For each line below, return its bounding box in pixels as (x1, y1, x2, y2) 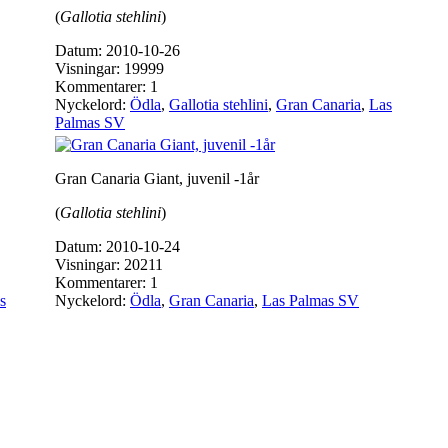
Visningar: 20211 (55, 256, 163, 273)
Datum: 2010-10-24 (55, 238, 180, 255)
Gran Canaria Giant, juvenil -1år (55, 170, 259, 187)
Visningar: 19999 (55, 60, 164, 77)
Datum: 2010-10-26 (55, 42, 180, 59)
